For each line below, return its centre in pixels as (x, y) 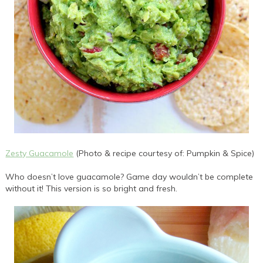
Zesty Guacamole (40, 154)
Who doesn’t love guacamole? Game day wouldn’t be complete (129, 177)
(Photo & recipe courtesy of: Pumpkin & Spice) (164, 154)
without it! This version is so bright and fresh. (93, 189)
